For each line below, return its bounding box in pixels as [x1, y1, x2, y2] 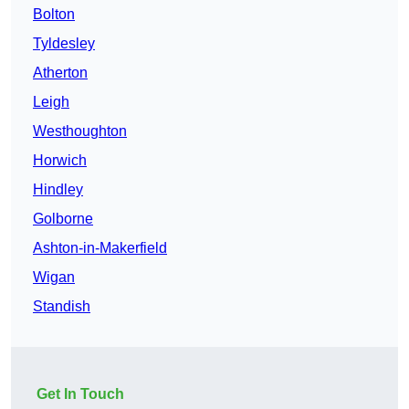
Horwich [33, 152, 87, 169]
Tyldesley [33, 36, 95, 52]
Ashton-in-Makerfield [33, 240, 167, 257]
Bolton [33, 6, 75, 23]
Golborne [33, 211, 93, 227]
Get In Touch [37, 386, 124, 403]
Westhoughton [33, 123, 127, 140]
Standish [33, 299, 90, 315]
